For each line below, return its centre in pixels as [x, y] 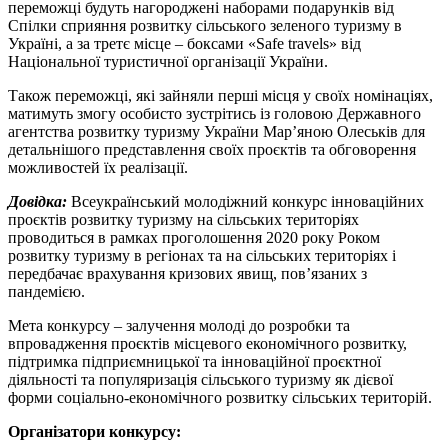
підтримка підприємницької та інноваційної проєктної [194, 361]
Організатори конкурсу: [94, 431]
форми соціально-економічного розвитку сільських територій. [220, 397]
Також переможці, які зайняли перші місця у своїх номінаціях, [220, 95]
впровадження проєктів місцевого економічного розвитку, [207, 343]
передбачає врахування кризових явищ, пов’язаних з [187, 273]
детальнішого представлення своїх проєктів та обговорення [212, 149]
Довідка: [37, 201]
